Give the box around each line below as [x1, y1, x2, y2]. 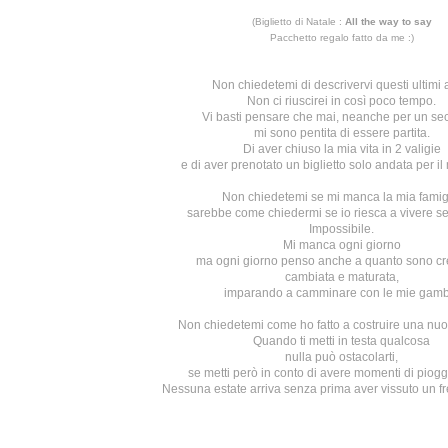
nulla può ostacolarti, [285, 350, 398, 364]
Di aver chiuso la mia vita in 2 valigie [242, 142, 441, 156]
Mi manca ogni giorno [282, 238, 401, 252]
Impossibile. [309, 222, 374, 236]
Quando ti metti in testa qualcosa [253, 334, 430, 348]
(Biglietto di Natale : [251, 16, 345, 27]
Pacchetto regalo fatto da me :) [269, 32, 414, 43]
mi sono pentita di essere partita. [253, 126, 430, 140]
